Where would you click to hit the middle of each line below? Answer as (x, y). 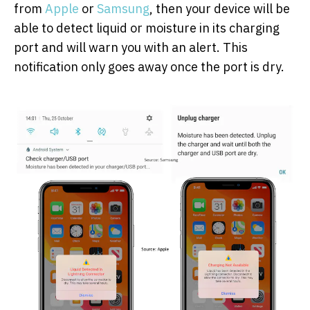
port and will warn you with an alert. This (131, 47)
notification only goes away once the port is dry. (149, 66)
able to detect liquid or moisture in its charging (147, 28)
